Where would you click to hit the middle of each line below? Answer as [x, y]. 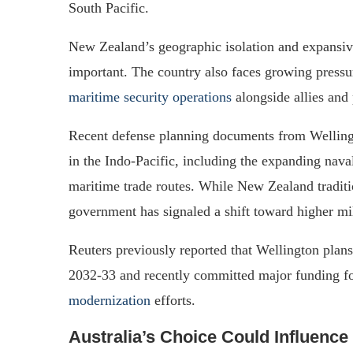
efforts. [173, 300]
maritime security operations [150, 97]
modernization [110, 300]
